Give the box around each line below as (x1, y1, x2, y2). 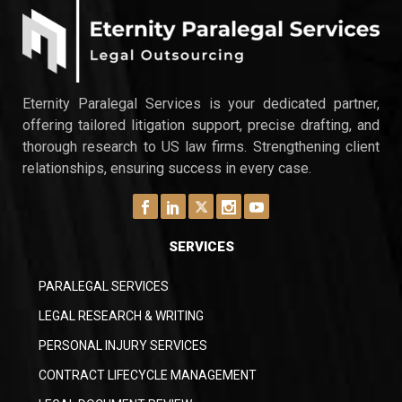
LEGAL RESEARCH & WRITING (39, 308, 204, 323)
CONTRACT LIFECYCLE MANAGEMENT (39, 367, 257, 382)
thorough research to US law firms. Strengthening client (22, 137, 380, 155)
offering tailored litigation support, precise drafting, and (22, 116, 380, 134)
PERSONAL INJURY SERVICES (39, 337, 207, 353)
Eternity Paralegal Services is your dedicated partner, (22, 94, 380, 112)
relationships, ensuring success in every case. (22, 159, 311, 177)
